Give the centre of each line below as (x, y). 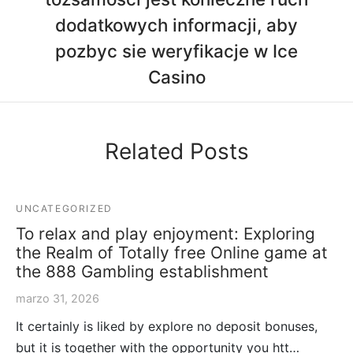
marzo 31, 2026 (58, 298)
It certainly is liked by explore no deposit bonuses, (167, 326)
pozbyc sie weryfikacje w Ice (176, 50)
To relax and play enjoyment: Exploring (165, 233)
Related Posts (176, 151)
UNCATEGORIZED (64, 208)
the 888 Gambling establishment (142, 271)
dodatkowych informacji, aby (176, 24)
